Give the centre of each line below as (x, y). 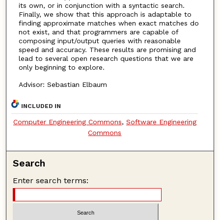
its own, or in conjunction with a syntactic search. (101, 6)
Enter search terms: (51, 181)
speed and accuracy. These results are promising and (107, 50)
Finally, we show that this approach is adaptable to (105, 14)
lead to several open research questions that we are (106, 59)
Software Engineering (161, 122)
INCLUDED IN (41, 106)
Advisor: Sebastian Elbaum (63, 84)
